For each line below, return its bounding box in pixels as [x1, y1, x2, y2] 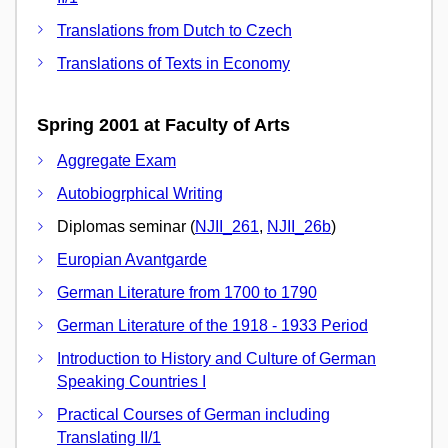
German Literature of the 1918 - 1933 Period [57, 317, 368, 335]
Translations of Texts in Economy [57, 54, 290, 72]
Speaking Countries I [57, 373, 206, 391]
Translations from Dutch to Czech [57, 21, 292, 39]
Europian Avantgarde [57, 251, 207, 269]
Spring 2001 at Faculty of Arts [37, 114, 290, 135]
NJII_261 [195, 218, 259, 236]
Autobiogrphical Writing [57, 185, 223, 203]
